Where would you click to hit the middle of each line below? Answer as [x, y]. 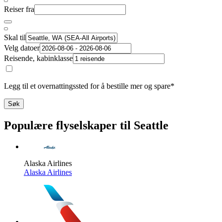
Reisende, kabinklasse [38, 58]
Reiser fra [19, 9]
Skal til [15, 38]
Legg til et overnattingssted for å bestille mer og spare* [89, 86]
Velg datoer [22, 48]
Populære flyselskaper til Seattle [86, 126]
